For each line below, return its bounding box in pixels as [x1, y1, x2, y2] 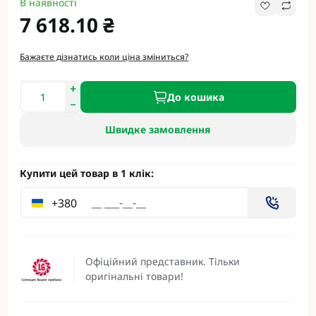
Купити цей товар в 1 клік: [20, 166, 154, 180]
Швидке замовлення [105, 123, 211, 136]
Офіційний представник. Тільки [85, 255, 240, 268]
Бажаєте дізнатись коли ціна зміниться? [20, 51, 188, 63]
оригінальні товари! [85, 269, 183, 283]
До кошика [166, 90, 224, 104]
